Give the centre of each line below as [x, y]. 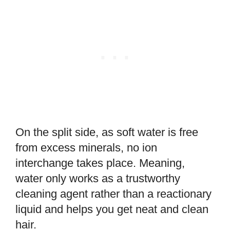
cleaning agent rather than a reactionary [113, 194]
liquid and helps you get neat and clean [112, 209]
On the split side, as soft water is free [107, 132]
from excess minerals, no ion [86, 148]
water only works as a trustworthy [98, 179]
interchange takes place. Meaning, [100, 163]
